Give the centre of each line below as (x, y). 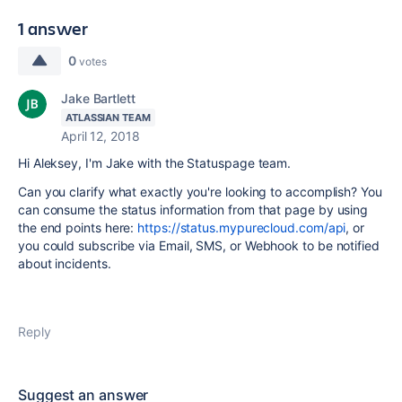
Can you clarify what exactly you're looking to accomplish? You (200, 192)
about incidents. (66, 263)
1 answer (53, 28)
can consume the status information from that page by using (193, 210)
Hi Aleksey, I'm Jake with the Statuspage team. (155, 163)
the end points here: (78, 227)
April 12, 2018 (100, 136)
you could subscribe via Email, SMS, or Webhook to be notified (199, 245)
